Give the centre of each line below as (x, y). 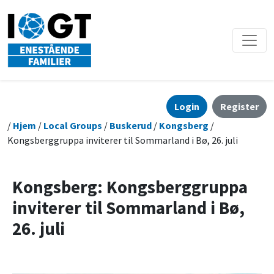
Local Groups (73, 126)
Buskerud (131, 126)
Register (239, 107)
